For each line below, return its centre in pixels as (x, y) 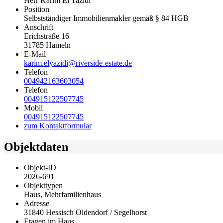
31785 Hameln (47, 45)
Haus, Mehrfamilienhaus (62, 195)
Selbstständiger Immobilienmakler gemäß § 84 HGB (106, 18)
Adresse (37, 204)
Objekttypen (43, 186)
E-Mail (35, 54)
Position (37, 9)
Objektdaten (36, 147)
